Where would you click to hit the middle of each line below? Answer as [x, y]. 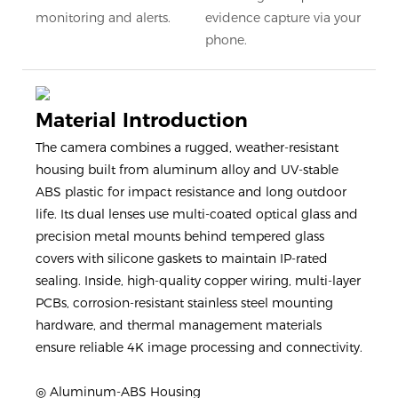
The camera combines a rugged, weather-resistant [187, 148]
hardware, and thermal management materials [179, 326]
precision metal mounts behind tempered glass [180, 237]
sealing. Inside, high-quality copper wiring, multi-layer [198, 281]
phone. [226, 40]
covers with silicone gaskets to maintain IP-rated [182, 259]
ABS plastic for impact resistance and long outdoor [191, 192]
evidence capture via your [283, 17]
